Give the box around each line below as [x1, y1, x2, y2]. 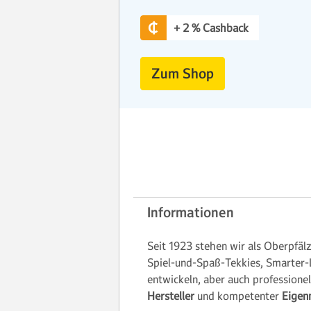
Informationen [147, 203, 234, 221]
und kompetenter [194, 289, 282, 303]
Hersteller [147, 289, 194, 303]
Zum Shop [151, 65, 214, 83]
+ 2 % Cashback [174, 21, 249, 35]
